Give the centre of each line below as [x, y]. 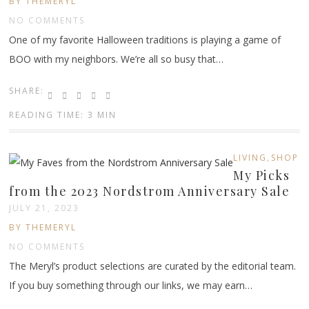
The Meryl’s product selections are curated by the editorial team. [153, 266]
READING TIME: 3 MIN [63, 114]
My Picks [262, 175]
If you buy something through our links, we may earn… [131, 285]
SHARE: [27, 90]
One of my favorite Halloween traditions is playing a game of [145, 39]
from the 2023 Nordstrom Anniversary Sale [150, 191]
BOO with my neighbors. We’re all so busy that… [117, 59]
